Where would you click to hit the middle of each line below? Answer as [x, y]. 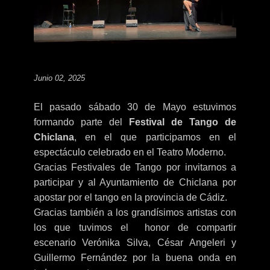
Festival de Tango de [183, 122]
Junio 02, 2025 [59, 78]
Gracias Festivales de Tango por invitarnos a [135, 168]
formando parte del [81, 122]
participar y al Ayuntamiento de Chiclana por [135, 183]
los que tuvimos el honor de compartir [135, 228]
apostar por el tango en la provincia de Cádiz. [130, 198]
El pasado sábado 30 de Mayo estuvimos [135, 107]
